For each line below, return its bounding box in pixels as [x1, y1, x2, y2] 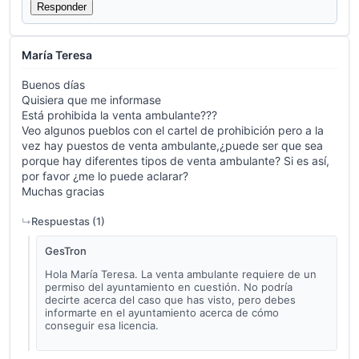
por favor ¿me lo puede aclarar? [22, 169, 188, 184]
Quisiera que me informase [22, 93, 161, 107]
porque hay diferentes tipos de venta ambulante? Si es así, [22, 154, 329, 168]
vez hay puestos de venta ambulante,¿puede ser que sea [22, 139, 323, 153]
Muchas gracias [22, 184, 104, 199]
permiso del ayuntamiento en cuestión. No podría [45, 280, 292, 294]
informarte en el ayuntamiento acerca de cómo [45, 306, 279, 320]
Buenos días [22, 78, 85, 92]
